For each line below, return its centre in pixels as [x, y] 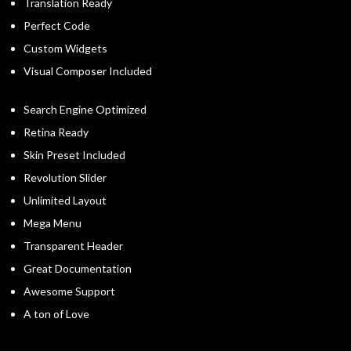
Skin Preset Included [74, 155]
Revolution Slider [65, 178]
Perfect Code [57, 26]
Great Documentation [78, 269]
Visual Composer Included [88, 71]
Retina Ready [56, 132]
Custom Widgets [65, 49]
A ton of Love [56, 314]
